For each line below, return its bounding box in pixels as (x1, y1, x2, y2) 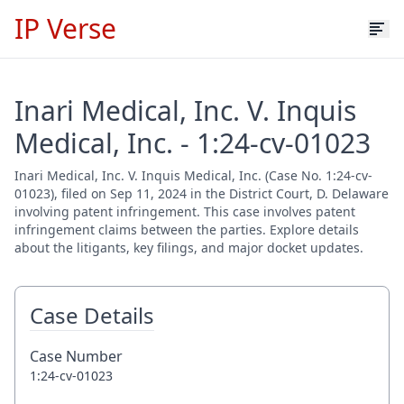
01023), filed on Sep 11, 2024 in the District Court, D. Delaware (14, 185, 389, 202)
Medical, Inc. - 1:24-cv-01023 (14, 124, 371, 161)
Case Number (30, 346, 123, 366)
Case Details (30, 300, 154, 330)
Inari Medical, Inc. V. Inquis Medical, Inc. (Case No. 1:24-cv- (14, 167, 372, 184)
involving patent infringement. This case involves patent (14, 203, 355, 220)
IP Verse (14, 10, 116, 47)
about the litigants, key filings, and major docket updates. (14, 239, 363, 256)
